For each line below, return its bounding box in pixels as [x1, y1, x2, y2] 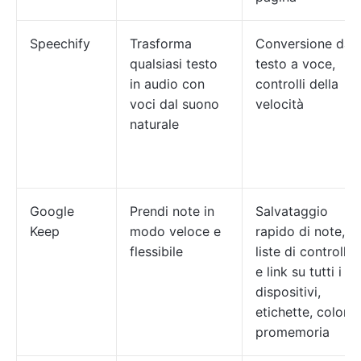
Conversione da [255, 35, 351, 52]
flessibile [130, 243, 183, 259]
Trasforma [130, 35, 192, 52]
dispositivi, [255, 284, 321, 300]
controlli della [255, 76, 338, 92]
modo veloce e [130, 223, 221, 239]
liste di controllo [255, 243, 355, 259]
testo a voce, [255, 56, 335, 72]
